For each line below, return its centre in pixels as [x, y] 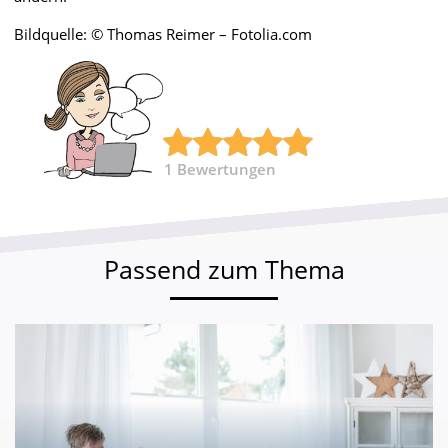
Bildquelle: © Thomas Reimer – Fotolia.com [163, 33]
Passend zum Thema [224, 268]
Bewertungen [226, 168]
